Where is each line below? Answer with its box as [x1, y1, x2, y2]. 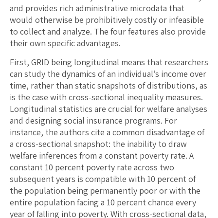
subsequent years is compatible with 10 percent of [10, 173, 196, 184]
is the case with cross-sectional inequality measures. [10, 91, 203, 103]
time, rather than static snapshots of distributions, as [10, 79, 207, 91]
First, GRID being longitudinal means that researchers [10, 56, 208, 68]
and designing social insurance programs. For [10, 114, 177, 126]
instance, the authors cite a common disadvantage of [10, 126, 204, 138]
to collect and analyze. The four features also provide [10, 25, 206, 37]
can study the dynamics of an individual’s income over [10, 68, 206, 79]
